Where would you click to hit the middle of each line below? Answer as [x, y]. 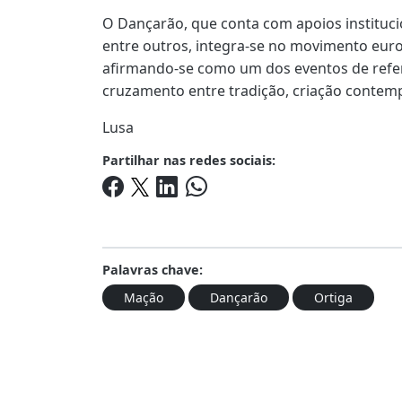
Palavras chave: [153, 269]
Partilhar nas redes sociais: [189, 160]
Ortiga [333, 297]
